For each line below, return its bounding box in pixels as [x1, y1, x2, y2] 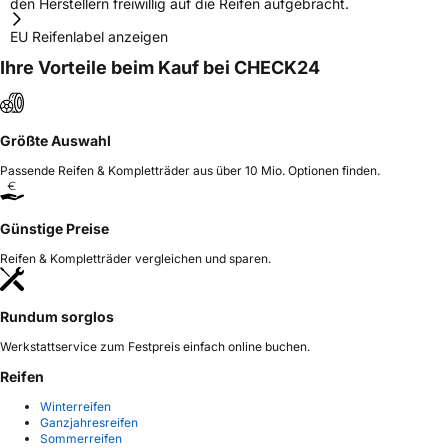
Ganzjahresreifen [40, 414, 138, 430]
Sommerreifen [40, 430, 122, 446]
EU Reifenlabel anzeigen [10, 27, 168, 45]
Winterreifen [40, 398, 111, 414]
